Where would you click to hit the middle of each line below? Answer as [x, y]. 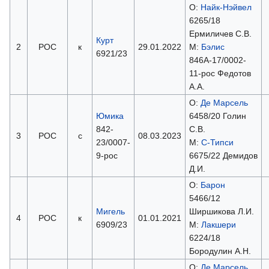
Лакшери [218, 224]
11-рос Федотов [220, 73]
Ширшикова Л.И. [221, 211]
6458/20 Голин [217, 116]
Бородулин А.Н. [220, 251]
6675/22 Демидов [223, 155]
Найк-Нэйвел [226, 7]
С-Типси [217, 142]
